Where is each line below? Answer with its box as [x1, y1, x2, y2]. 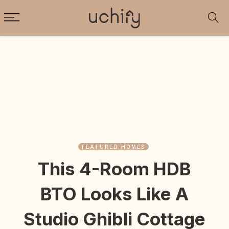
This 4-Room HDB [38, 158, 191, 179]
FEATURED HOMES [82, 144, 145, 150]
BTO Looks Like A [40, 183, 189, 204]
